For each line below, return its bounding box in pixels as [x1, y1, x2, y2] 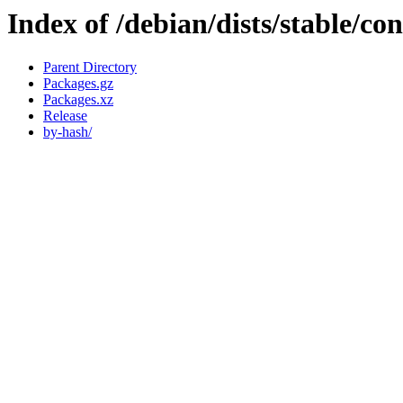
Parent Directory [43, 59, 137, 76]
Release [43, 108, 87, 124]
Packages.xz [43, 92, 113, 108]
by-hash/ [43, 124, 92, 140]
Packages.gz [43, 76, 113, 92]
